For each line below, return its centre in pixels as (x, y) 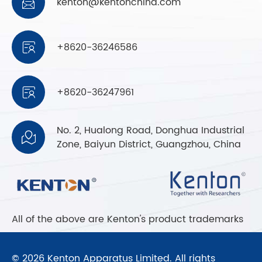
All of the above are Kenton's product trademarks (127, 219)
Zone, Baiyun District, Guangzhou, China (149, 144)
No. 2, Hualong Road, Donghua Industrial (151, 130)
